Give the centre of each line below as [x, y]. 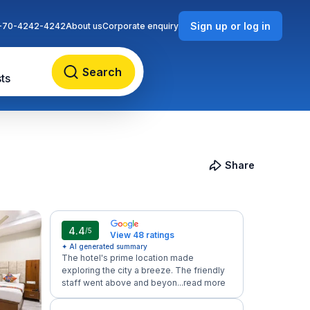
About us [84, 26]
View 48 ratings [142, 235]
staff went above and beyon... [122, 283]
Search [102, 72]
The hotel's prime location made [128, 258]
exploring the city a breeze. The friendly [143, 270]
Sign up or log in [230, 26]
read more [204, 283]
